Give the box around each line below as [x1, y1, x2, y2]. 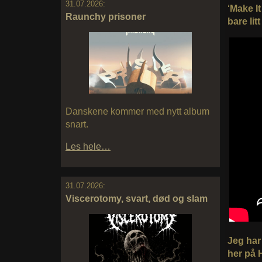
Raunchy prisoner [65, 11, 146, 22]
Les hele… [65, 142, 111, 152]
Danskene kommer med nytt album [65, 106, 209, 117]
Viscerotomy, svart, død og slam [65, 193, 208, 204]
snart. [65, 119, 88, 130]
